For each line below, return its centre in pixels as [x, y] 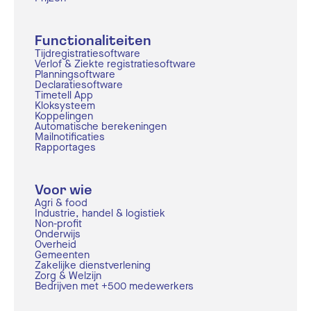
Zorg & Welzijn [68, 275]
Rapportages [65, 147]
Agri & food [61, 202]
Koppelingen [64, 116]
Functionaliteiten [93, 41]
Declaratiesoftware [79, 84]
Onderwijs [58, 234]
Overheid [56, 244]
